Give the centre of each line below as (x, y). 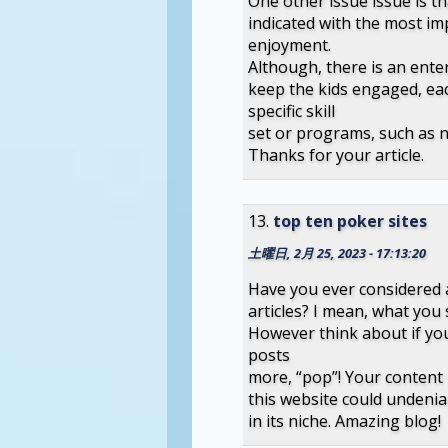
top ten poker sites (349, 221)
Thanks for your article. (335, 155)
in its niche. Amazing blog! (344, 420)
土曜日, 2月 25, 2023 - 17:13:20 (336, 252)
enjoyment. (289, 45)
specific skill (291, 111)
